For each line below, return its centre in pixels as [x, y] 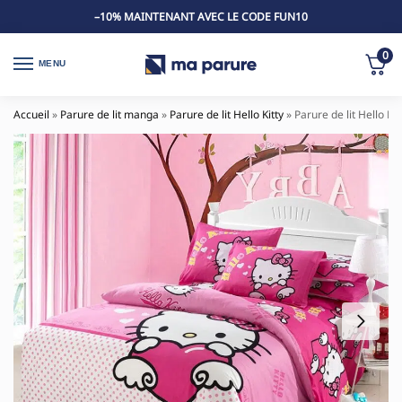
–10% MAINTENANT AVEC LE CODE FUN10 [201, 16]
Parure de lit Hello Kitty [227, 115]
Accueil [31, 115]
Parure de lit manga [109, 115]
